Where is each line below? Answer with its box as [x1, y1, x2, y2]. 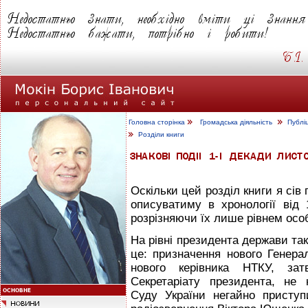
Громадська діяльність [200, 118, 272, 126]
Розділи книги [138, 131, 184, 138]
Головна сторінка [129, 118, 185, 126]
